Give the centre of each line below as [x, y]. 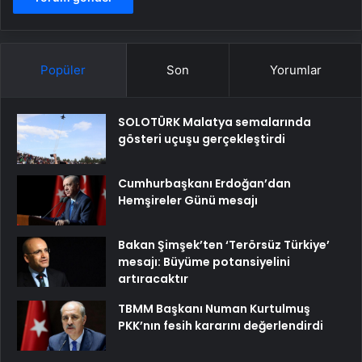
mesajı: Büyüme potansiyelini [204, 262]
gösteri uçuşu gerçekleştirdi [202, 139]
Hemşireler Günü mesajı [188, 201]
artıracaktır [153, 279]
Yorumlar [295, 70]
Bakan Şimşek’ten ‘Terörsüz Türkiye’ [224, 245]
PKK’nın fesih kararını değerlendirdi [221, 326]
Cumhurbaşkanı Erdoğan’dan [204, 184]
